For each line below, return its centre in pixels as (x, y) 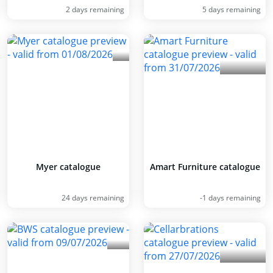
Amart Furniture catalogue (205, 167)
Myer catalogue (68, 167)
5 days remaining (232, 9)
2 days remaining (95, 9)
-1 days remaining (230, 198)
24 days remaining (93, 198)
